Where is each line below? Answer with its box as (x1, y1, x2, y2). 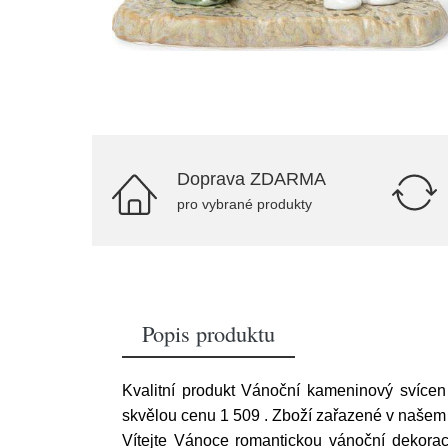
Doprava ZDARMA (177, 169, 326, 189)
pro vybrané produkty (177, 196, 312, 212)
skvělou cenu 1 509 (122, 407, 264, 424)
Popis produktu (142, 318, 275, 348)
